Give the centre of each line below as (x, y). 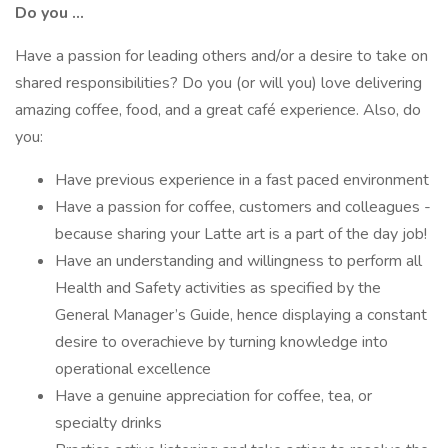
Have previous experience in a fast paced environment (242, 180)
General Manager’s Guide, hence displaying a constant (241, 315)
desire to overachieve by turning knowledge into (221, 342)
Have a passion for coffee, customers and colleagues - (243, 207)
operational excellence (133, 369)
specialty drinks (108, 423)
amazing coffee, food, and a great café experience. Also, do (218, 110)
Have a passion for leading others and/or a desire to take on (221, 56)
